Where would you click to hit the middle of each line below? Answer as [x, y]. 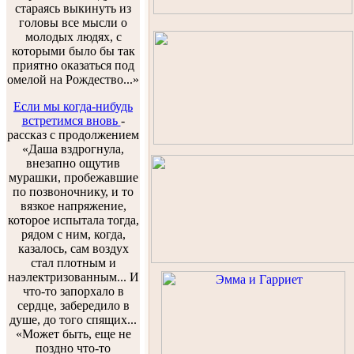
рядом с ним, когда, [73, 234]
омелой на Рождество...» [73, 79]
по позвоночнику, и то [73, 192]
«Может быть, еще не [73, 334]
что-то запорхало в [73, 291]
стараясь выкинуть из [73, 8]
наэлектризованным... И [73, 277]
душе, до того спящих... [73, 320]
